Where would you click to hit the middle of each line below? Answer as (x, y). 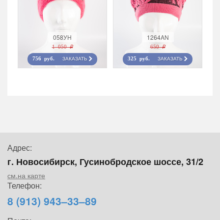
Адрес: (20, 148)
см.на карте (26, 176)
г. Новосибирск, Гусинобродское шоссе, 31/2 (105, 162)
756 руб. (45, 59)
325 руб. (140, 59)
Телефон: (25, 186)
